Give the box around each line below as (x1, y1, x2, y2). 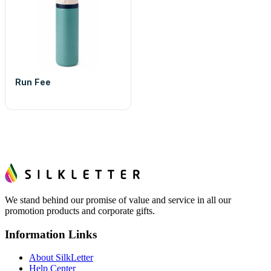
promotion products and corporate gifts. (5, 206, 155, 216)
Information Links (5, 227, 97, 241)
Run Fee (15, 77, 51, 87)
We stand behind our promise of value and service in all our (5, 195, 231, 205)
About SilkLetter (29, 252, 93, 263)
